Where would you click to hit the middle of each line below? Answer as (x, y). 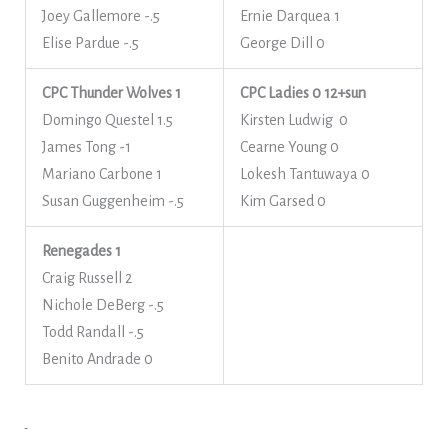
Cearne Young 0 (289, 147)
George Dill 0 (282, 43)
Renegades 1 (81, 251)
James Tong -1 (86, 147)
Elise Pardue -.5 (90, 43)
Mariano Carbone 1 (101, 174)
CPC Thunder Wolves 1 (111, 93)
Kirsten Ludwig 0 (293, 120)
